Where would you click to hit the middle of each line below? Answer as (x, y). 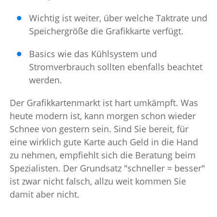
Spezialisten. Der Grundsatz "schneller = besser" (107, 168)
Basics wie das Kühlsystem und (93, 54)
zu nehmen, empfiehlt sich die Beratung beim (103, 155)
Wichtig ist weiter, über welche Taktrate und (118, 18)
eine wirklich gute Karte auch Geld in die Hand (104, 142)
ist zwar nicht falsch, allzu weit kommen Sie (98, 181)
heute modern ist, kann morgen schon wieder (103, 116)
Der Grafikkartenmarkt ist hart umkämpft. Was (104, 103)
